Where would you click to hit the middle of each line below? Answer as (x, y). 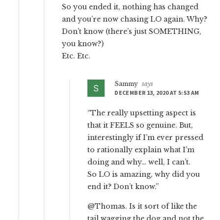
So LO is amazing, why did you (144, 175)
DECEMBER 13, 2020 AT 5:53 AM (157, 93)
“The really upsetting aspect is (142, 113)
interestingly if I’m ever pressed (146, 138)
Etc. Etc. (76, 56)
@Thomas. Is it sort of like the (142, 206)
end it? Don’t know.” (123, 187)
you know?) (83, 44)
